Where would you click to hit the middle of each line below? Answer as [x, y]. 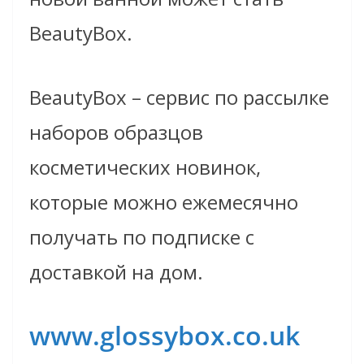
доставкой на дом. [116, 272]
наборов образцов [116, 132]
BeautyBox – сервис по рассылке [179, 97]
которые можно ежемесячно [164, 202]
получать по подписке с [142, 237]
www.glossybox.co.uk [165, 336]
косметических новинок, [145, 167]
